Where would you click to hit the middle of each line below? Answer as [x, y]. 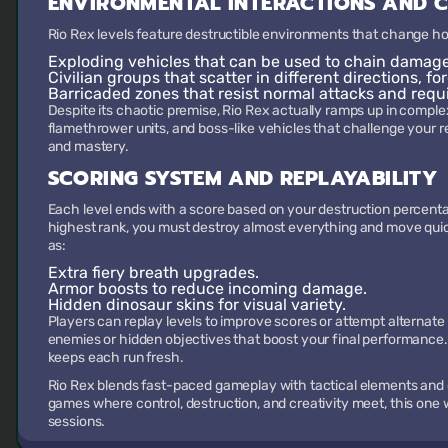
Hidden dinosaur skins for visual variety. [196, 304]
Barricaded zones [113, 93]
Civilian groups [103, 77]
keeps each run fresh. [115, 357]
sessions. [76, 421]
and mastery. [88, 146]
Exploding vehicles [118, 61]
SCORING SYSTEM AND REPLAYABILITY [242, 177]
